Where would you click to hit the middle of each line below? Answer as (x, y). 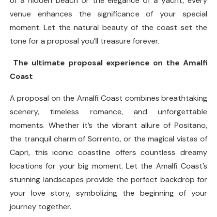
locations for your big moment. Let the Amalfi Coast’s (108, 166)
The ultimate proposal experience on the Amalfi (108, 63)
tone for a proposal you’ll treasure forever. (85, 41)
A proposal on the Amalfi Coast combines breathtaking (108, 98)
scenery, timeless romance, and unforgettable (108, 112)
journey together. (40, 207)
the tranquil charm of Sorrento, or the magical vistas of (108, 139)
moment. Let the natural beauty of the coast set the (108, 27)
